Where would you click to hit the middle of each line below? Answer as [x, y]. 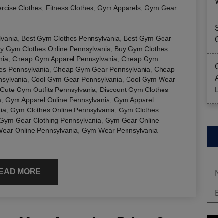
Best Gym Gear [147, 38]
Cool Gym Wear [151, 79]
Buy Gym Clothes [141, 48]
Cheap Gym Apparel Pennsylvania [65, 59]
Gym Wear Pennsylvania [120, 130]
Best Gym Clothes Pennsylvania [71, 38]
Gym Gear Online [132, 120]
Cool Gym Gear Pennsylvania [77, 79]
